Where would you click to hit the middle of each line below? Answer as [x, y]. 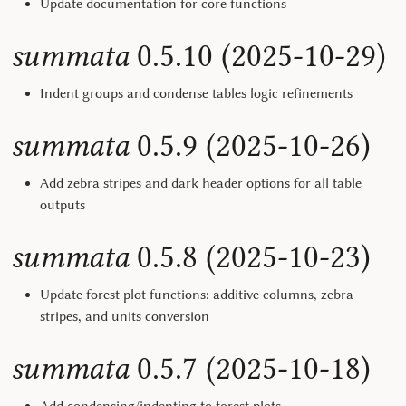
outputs [63, 205]
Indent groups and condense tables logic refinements [196, 93]
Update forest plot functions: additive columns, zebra [197, 295]
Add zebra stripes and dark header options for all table [201, 183]
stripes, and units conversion [125, 316]
